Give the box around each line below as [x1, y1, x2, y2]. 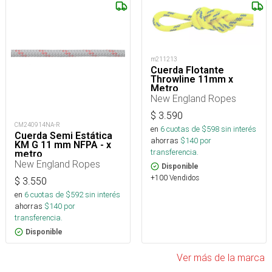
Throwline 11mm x [151, 73, 233, 85]
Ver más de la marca [177, 251, 265, 264]
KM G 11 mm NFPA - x [15, 139, 111, 151]
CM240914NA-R [15, 121, 60, 129]
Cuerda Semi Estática [15, 130, 112, 142]
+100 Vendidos [151, 172, 199, 182]
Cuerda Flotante [151, 64, 224, 76]
